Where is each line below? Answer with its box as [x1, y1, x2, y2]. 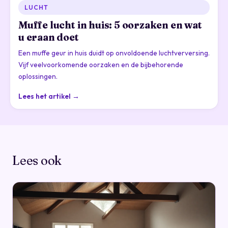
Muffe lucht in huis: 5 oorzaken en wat [18, 19, 202, 32]
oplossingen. [18, 72, 58, 81]
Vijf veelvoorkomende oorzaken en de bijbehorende [18, 60, 183, 70]
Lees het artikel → [18, 92, 79, 101]
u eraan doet [18, 31, 79, 44]
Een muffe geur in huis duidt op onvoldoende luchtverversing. [18, 48, 210, 58]
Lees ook [12, 153, 62, 168]
